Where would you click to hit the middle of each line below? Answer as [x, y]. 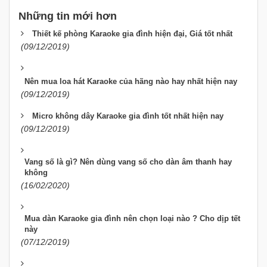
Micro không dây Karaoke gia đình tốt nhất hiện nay [128, 116]
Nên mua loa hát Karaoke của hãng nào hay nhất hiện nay [131, 82]
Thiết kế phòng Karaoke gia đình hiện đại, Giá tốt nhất [132, 34]
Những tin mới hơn [68, 16]
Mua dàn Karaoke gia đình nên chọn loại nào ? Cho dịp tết [132, 219]
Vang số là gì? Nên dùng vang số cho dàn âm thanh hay [128, 162]
